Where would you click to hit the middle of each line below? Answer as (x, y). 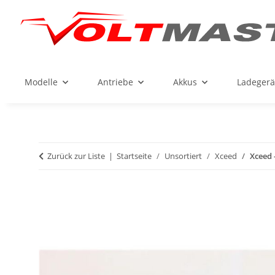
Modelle (41, 82)
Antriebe (115, 82)
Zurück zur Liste (76, 156)
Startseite (134, 156)
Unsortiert (183, 156)
